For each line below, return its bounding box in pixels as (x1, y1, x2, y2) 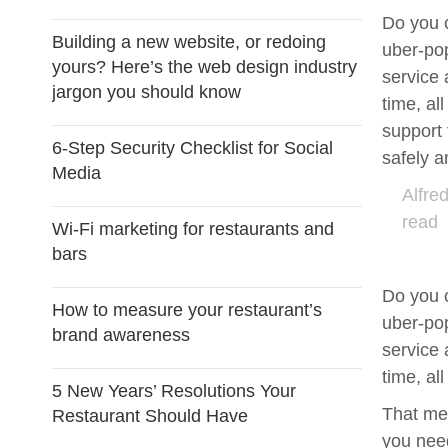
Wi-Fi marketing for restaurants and (52, 219, 334, 239)
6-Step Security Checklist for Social (52, 138, 333, 158)
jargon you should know (52, 82, 241, 102)
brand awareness (52, 325, 190, 345)
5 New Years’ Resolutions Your (52, 381, 296, 401)
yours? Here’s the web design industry (52, 57, 357, 77)
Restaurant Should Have (52, 406, 248, 426)
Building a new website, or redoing (52, 32, 326, 52)
